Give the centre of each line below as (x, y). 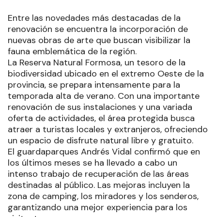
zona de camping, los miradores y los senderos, (103, 196)
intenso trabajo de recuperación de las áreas (98, 174)
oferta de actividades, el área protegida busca (101, 118)
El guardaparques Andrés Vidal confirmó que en (104, 151)
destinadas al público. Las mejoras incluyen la (99, 185)
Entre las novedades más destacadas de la (94, 18)
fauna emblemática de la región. (72, 51)
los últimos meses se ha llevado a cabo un (93, 163)
